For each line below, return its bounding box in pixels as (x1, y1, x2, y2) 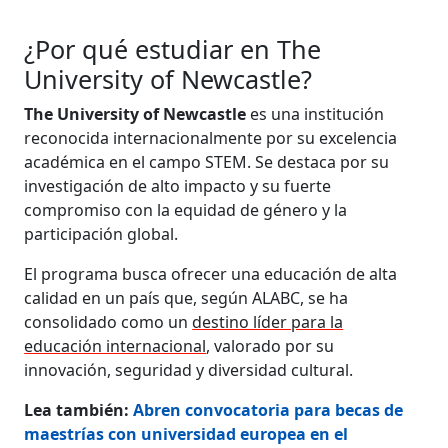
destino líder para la (192, 310, 344, 333)
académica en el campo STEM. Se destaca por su (24, 150, 390, 173)
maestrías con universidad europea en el (24, 422, 349, 445)
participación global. (24, 222, 179, 245)
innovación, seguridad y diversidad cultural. (24, 358, 354, 381)
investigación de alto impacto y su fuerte (24, 174, 332, 197)
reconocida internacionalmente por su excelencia (24, 126, 398, 149)
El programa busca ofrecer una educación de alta (24, 262, 398, 285)
